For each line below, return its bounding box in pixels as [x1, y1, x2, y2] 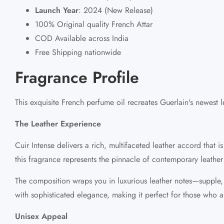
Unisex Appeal [15, 210, 67, 222]
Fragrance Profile [15, 65, 139, 89]
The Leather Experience [15, 117, 101, 129]
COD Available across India [35, 32, 128, 44]
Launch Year [35, 4, 78, 16]
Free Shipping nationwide [35, 46, 121, 58]
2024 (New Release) [81, 4, 153, 16]
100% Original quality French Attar [35, 18, 152, 30]
